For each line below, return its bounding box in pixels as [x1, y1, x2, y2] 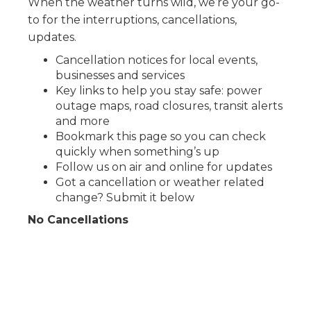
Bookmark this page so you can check [56, 129, 266, 143]
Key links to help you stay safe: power [56, 83, 262, 97]
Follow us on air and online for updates [56, 160, 272, 174]
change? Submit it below [56, 190, 194, 204]
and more [56, 114, 110, 128]
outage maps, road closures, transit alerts [56, 99, 283, 112]
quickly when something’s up [56, 144, 219, 158]
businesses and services [56, 68, 185, 82]
